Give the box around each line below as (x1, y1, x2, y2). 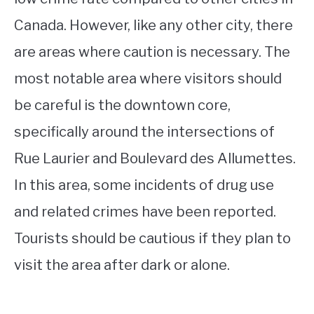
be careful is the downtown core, (14, 96, 231, 114)
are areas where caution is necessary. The (14, 43, 290, 60)
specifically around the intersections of (14, 123, 275, 140)
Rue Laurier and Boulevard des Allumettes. (14, 149, 296, 167)
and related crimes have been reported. (14, 203, 276, 220)
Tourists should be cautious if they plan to (14, 229, 291, 247)
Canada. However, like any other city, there (14, 16, 293, 34)
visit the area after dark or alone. (14, 256, 230, 273)
